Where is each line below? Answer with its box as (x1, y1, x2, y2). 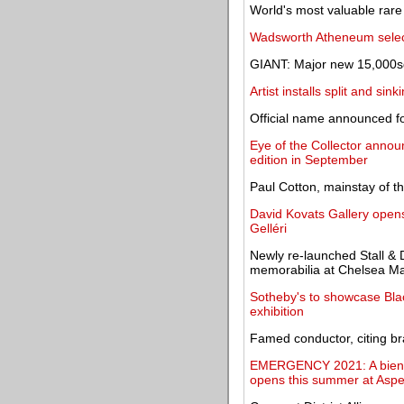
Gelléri (250, 221, 287, 235)
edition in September (250, 152, 368, 167)
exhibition (250, 304, 304, 318)
